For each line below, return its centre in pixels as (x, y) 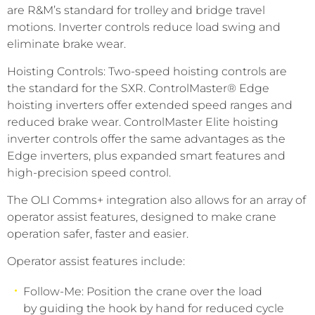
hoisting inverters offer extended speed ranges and (150, 105)
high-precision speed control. (89, 173)
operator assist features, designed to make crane (142, 217)
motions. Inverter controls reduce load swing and (144, 27)
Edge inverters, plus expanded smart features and (146, 156)
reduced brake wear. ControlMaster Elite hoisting (143, 122)
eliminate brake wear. (66, 44)
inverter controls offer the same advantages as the (146, 139)
